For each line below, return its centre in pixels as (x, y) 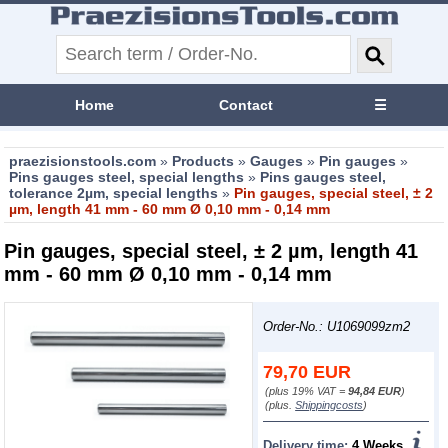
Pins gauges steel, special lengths (127, 177)
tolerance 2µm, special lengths (114, 193)
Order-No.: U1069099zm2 (337, 327)
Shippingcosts (329, 404)
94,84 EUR (375, 390)
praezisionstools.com (83, 161)
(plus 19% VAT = (307, 390)
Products (203, 161)
